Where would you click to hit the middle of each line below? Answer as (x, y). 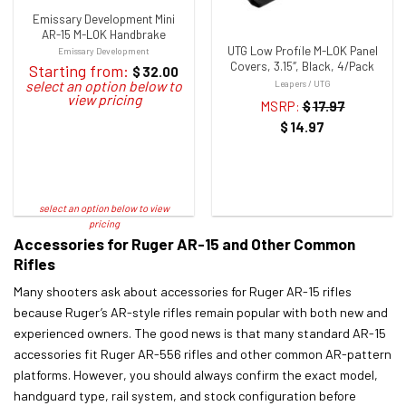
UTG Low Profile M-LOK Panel (302, 51)
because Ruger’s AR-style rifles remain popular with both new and (201, 313)
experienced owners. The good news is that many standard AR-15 (200, 333)
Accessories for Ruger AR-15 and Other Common (184, 243)
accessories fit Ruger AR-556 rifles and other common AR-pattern (203, 354)
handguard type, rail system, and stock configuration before (185, 396)
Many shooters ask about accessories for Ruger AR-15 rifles (183, 292)
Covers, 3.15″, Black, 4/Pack (302, 67)
